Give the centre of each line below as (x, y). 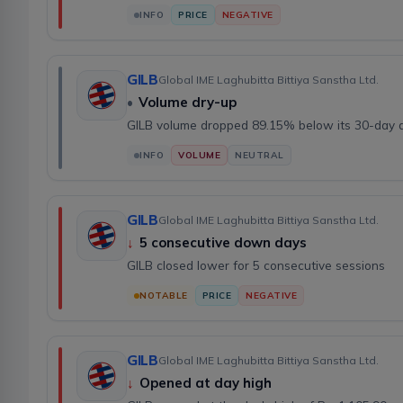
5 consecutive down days (223, 243)
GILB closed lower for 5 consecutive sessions (256, 265)
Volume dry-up (188, 103)
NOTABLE (164, 296)
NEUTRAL (260, 156)
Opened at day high (206, 383)
